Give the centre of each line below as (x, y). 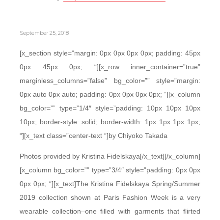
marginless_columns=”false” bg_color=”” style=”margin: (110, 81)
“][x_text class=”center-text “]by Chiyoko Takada (94, 136)
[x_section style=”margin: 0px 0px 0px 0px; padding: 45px (110, 53)
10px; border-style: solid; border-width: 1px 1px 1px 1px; (110, 122)
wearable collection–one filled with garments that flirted (110, 211)
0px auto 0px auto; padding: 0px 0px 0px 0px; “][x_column (110, 94)
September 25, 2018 (44, 33)
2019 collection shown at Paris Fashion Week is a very (110, 197)
